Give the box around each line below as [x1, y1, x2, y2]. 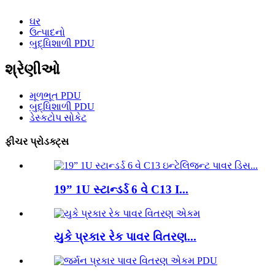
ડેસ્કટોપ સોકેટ [29, 112, 87, 123]
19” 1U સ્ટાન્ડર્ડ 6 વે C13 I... [54, 182, 188, 196]
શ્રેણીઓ [5, 61, 60, 77]
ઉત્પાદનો [29, 26, 65, 37]
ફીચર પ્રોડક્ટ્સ [5, 136, 69, 147]
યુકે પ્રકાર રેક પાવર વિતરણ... [54, 230, 196, 244]
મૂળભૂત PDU [29, 90, 81, 101]
